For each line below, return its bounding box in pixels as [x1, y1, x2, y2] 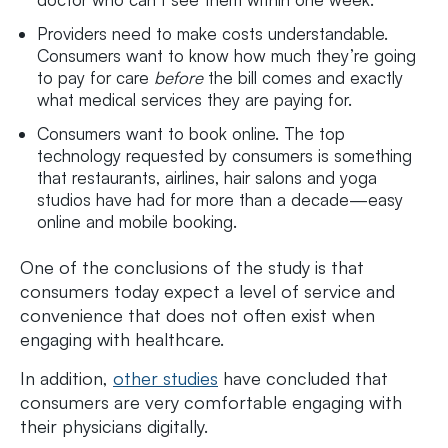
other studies [113, 367, 218, 390]
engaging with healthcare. [20, 328, 224, 351]
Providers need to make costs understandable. [37, 22, 388, 44]
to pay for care [37, 66, 154, 88]
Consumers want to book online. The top [37, 122, 345, 144]
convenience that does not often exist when [20, 304, 375, 327]
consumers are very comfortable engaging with [20, 391, 402, 414]
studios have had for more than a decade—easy [37, 188, 403, 210]
